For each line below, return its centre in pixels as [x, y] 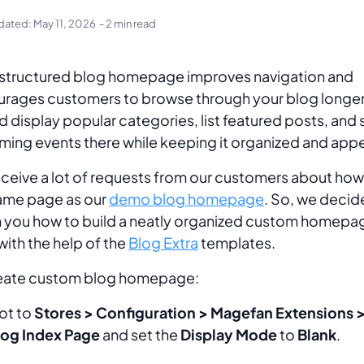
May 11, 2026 [64, 24]
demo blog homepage [186, 199]
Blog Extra [163, 243]
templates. [238, 243]
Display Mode [229, 334]
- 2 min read [128, 24]
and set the [140, 334]
